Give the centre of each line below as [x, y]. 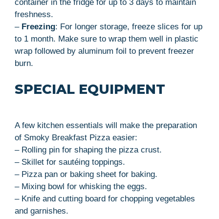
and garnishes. [42, 211]
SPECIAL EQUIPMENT [90, 89]
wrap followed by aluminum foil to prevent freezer [104, 51]
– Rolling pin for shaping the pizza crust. [88, 150]
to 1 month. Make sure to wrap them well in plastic [107, 39]
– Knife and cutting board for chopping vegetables [105, 198]
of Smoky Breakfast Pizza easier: [76, 137]
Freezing [38, 26]
